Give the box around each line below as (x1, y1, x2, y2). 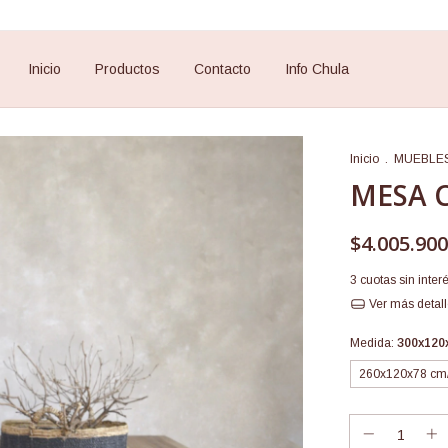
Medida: (350, 335, 397, 350)
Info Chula (285, 61, 349, 77)
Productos (95, 61, 160, 77)
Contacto (194, 61, 251, 77)
